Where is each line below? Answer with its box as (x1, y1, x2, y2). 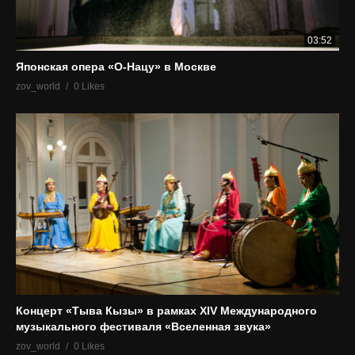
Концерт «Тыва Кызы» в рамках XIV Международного (16, 304, 317, 318)
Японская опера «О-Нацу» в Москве (16, 59, 216, 73)
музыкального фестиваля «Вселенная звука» (16, 320, 271, 334)
